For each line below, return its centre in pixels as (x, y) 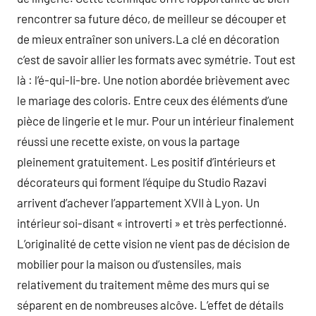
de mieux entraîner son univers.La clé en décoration (148, 39)
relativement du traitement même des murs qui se (143, 284)
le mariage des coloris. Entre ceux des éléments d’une (152, 100)
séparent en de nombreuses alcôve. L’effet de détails (150, 305)
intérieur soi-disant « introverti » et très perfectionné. (152, 223)
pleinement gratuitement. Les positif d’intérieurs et (146, 162)
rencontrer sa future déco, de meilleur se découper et (152, 18)
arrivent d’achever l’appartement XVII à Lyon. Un (138, 202)
